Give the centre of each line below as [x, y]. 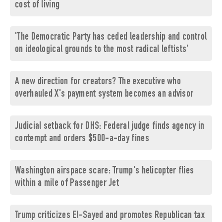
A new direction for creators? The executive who [98, 82]
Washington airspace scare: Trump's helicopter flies [105, 171]
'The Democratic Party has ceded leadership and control [111, 38]
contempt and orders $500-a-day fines [82, 139]
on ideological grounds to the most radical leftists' [102, 50]
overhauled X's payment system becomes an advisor [104, 95]
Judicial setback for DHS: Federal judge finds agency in [110, 127]
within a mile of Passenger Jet [67, 184]
